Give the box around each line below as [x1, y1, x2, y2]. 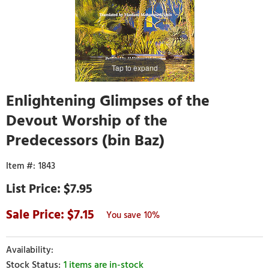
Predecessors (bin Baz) [6, 127, 165, 153]
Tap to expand [111, 62, 158, 73]
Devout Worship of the [6, 107, 168, 133]
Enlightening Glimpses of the [6, 88, 210, 113]
